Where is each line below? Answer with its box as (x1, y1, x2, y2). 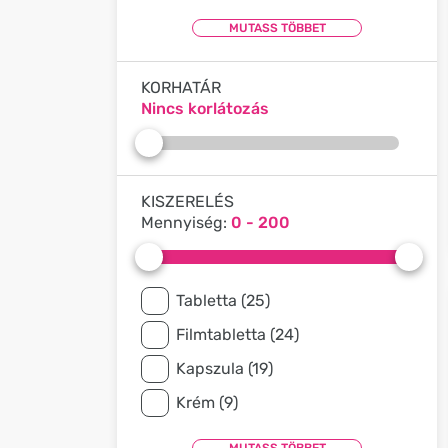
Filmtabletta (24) (176, 325, 299, 344)
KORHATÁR (141, 78, 221, 97)
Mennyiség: (141, 213, 231, 232)
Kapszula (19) (176, 359, 273, 378)
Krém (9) (176, 393, 238, 412)
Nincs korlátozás (141, 99, 269, 118)
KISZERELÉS (141, 192, 234, 211)
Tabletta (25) (176, 291, 270, 310)
